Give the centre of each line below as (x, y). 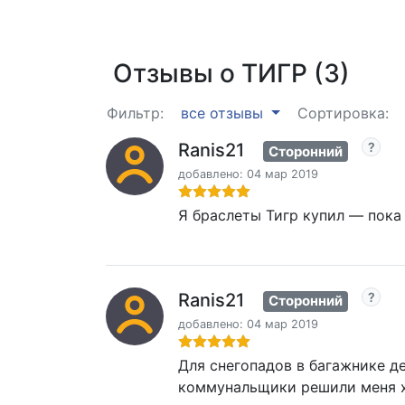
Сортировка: (343, 113)
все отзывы (224, 113)
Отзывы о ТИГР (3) (231, 73)
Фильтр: (135, 113)
